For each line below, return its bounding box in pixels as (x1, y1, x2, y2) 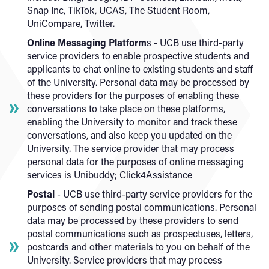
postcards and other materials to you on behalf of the (27, 240, 250, 253)
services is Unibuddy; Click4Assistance (27, 168, 192, 181)
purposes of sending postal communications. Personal (27, 201, 256, 213)
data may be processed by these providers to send (27, 214, 238, 226)
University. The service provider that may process (27, 142, 234, 154)
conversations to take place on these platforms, (27, 102, 225, 115)
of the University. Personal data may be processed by (27, 76, 249, 88)
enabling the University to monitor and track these (27, 115, 237, 128)
